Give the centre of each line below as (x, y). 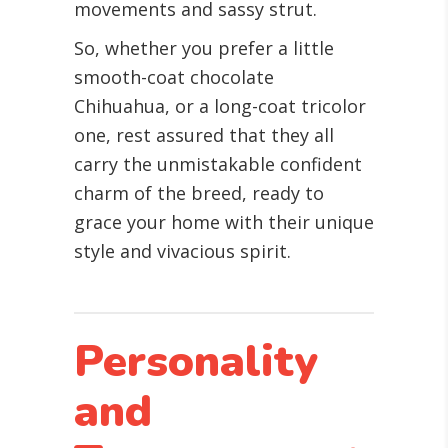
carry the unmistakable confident (218, 164)
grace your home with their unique (224, 222)
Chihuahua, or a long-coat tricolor (220, 106)
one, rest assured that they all (204, 135)
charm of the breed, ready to (199, 193)
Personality (196, 362)
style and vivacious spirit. (182, 251)
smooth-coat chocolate (174, 77)
